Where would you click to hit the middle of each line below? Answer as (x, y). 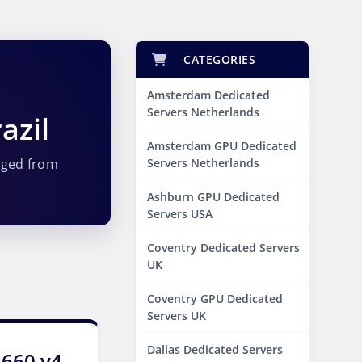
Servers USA (180, 214)
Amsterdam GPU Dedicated (222, 146)
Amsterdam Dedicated (208, 95)
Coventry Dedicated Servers (223, 248)
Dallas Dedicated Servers (215, 349)
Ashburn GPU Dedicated (213, 197)
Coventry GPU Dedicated (215, 299)
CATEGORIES (216, 59)
